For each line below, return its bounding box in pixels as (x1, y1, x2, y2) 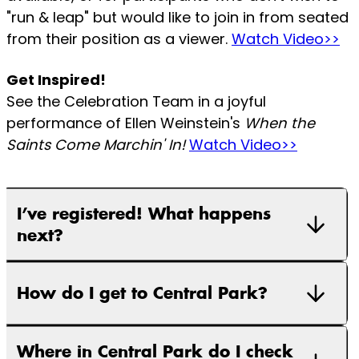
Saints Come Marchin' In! (6, 135, 189, 155)
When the (244, 113, 315, 134)
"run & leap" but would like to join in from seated (6, 7, 349, 28)
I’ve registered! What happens (17, 203, 148, 225)
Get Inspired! (6, 70, 106, 91)
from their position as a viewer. (6, 29, 232, 50)
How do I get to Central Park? (17, 282, 268, 305)
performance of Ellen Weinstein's (6, 113, 244, 134)
